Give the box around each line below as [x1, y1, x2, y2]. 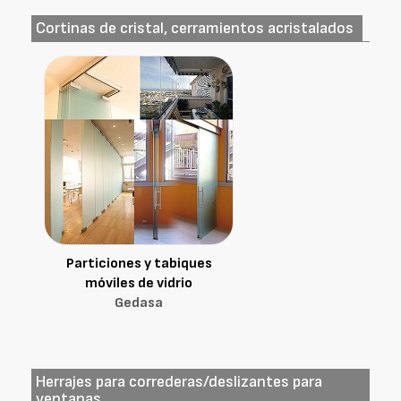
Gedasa [115, 294, 163, 311]
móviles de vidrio [85, 275, 192, 292]
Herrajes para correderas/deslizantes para [36, 372, 322, 391]
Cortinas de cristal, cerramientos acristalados [36, 19, 354, 38]
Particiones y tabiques [65, 255, 212, 272]
